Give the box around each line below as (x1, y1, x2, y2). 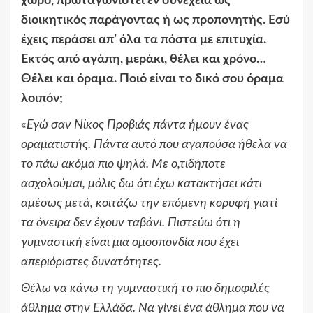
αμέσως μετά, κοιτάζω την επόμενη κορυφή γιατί (21, 197, 277, 210)
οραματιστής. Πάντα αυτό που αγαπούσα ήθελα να (21, 138, 287, 152)
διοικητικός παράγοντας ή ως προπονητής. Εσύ (21, 14, 290, 27)
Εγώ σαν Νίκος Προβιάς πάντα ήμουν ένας (27, 119, 249, 132)
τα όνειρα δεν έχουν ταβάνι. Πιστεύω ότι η (21, 217, 240, 230)
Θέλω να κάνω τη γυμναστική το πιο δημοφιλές (21, 282, 270, 296)
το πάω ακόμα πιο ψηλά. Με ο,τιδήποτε (21, 158, 226, 171)
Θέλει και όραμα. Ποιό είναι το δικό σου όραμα (21, 73, 284, 86)
